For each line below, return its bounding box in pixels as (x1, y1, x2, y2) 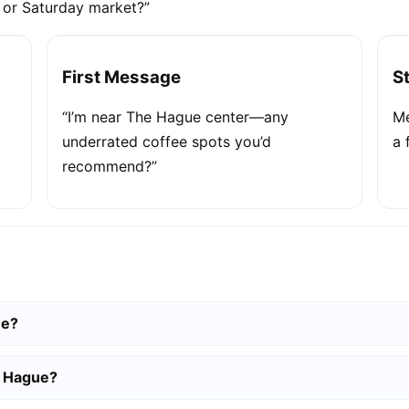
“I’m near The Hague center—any (62, 108, 289, 127)
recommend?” (62, 157, 158, 176)
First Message (62, 67, 182, 89)
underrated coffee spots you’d (62, 132, 272, 152)
